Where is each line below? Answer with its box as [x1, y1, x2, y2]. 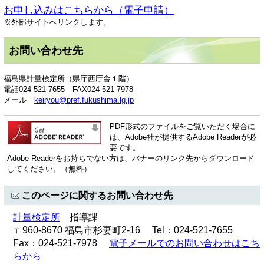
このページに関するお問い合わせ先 [22, 190, 173, 201]
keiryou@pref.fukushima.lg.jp [34, 95, 134, 105]
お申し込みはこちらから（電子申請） [4, 4, 174, 16]
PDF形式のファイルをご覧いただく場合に [110, 122, 255, 131]
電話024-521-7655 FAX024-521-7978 [4, 85, 133, 94]
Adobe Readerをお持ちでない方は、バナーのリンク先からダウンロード [7, 154, 255, 163]
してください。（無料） [7, 164, 91, 174]
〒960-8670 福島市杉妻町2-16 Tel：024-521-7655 [13, 225, 242, 235]
